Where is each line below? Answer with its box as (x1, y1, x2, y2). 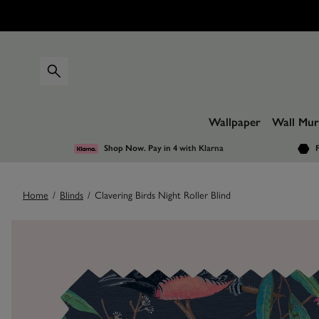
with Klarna (179, 143, 224, 153)
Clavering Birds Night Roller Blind (95, 189, 231, 202)
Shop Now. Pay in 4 (104, 143, 180, 153)
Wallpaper (209, 115, 261, 129)
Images (11, 221, 85, 247)
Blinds (60, 189, 83, 202)
